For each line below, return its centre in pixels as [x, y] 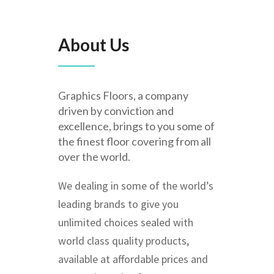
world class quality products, [124, 241]
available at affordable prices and [133, 259]
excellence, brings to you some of [136, 126]
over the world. [94, 157]
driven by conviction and [116, 111]
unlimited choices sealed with [126, 222]
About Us [94, 45]
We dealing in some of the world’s [136, 186]
